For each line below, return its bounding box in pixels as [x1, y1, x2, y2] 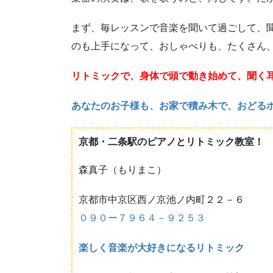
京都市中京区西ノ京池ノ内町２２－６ [79, 194, 244, 205]
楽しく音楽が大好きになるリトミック [79, 243, 244, 253]
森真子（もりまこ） [79, 164, 166, 175]
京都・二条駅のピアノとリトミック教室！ [79, 136, 264, 147]
